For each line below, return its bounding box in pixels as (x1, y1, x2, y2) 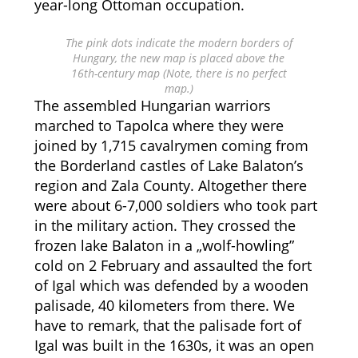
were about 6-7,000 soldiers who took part (34, 196, 317, 215)
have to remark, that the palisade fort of (34, 316, 301, 335)
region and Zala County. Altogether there (34, 176, 307, 195)
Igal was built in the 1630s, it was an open (34, 336, 314, 355)
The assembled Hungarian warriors (34, 96, 271, 115)
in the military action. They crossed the (34, 216, 296, 235)
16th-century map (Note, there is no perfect (70, 66, 287, 81)
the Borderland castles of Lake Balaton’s (34, 156, 304, 175)
